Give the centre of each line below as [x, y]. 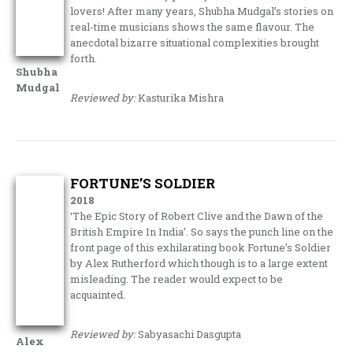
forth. [84, 58]
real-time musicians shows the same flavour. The [193, 27]
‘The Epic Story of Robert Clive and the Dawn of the [197, 216]
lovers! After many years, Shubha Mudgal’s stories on [202, 11]
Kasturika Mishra [180, 98]
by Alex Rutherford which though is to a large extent [199, 263]
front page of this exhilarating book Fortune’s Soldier [201, 247]
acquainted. [98, 295]
